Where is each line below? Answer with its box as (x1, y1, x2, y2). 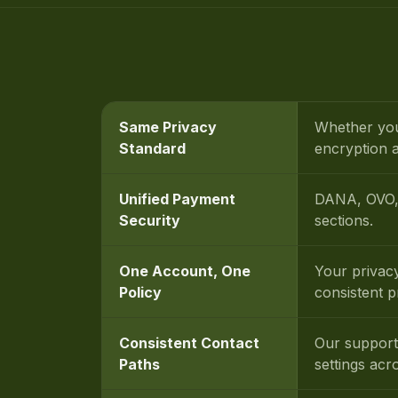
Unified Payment (119, 189, 236, 208)
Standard (119, 139, 187, 157)
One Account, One (119, 261, 251, 280)
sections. (314, 211, 374, 229)
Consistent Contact (119, 333, 260, 352)
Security (119, 211, 181, 229)
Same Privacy (119, 117, 218, 136)
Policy (119, 283, 163, 301)
